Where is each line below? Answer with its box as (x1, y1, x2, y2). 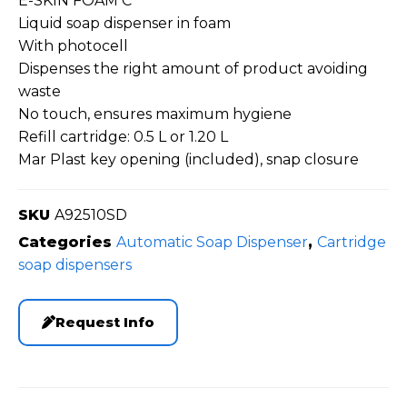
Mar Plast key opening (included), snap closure (18, 150, 359, 168)
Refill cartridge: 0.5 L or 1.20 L (18, 127, 228, 145)
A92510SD (55, 205, 127, 223)
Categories (18, 233, 112, 251)
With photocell (18, 36, 128, 55)
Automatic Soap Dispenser (116, 233, 308, 251)
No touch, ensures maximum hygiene (18, 104, 292, 123)
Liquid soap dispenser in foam (18, 14, 231, 32)
